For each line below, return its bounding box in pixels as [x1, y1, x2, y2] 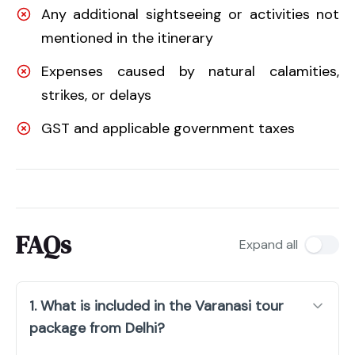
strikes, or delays [41, 85, 151, 105]
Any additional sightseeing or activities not [41, 4, 339, 24]
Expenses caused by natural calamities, [41, 61, 339, 81]
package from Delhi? [29, 318, 165, 338]
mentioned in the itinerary [41, 28, 213, 48]
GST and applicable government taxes [41, 118, 295, 138]
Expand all [239, 235, 298, 253]
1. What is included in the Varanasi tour [29, 296, 284, 315]
